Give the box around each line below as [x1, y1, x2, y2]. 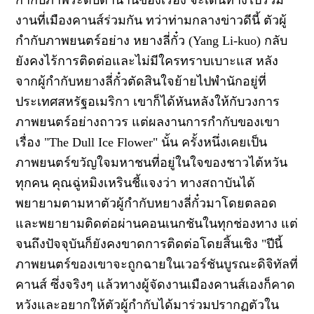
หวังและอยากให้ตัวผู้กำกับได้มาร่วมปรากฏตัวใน [15, 297, 280, 312]
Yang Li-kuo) [193, 33, 265, 48]
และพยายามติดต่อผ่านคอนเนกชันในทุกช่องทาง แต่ [15, 216, 299, 231]
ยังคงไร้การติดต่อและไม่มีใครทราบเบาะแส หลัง [15, 53, 279, 68]
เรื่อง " [15, 135, 50, 149]
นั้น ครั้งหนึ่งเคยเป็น [161, 135, 268, 149]
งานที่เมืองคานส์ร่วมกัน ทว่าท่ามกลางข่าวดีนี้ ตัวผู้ [15, 13, 287, 27]
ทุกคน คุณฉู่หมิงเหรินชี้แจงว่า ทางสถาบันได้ [15, 175, 256, 190]
